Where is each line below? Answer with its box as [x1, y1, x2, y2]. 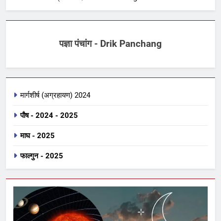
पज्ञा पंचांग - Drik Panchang [59, 38, 162, 50]
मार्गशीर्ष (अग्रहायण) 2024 [20, 91, 90, 100]
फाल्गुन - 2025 [20, 151, 63, 160]
